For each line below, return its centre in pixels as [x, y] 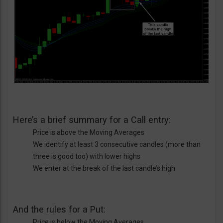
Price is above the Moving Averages [89, 132]
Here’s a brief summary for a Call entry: [92, 119]
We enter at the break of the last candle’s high [104, 168]
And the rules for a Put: [59, 209]
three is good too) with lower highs [87, 156]
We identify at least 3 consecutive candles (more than [117, 144]
